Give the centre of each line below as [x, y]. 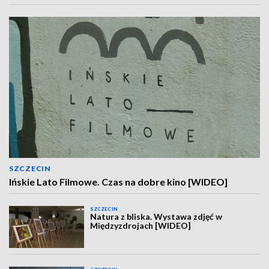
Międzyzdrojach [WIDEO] [141, 225]
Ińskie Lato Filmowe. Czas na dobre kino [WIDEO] [118, 182]
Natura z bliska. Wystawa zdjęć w [156, 216]
